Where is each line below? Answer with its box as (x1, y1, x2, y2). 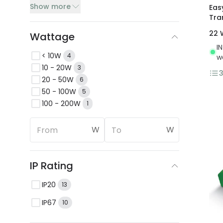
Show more (30, 1, 71, 11)
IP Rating (30, 159, 73, 173)
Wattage (30, 30, 75, 44)
